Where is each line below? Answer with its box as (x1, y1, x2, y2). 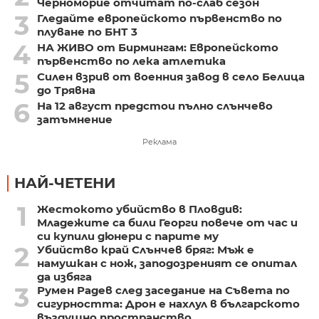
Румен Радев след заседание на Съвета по (36, 283, 290, 298)
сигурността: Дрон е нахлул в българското (36, 297, 300, 311)
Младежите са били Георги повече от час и (36, 216, 298, 230)
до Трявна (36, 83, 95, 98)
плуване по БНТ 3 (36, 25, 137, 39)
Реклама (142, 137, 177, 147)
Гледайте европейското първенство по (36, 11, 282, 26)
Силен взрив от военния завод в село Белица (36, 70, 305, 84)
